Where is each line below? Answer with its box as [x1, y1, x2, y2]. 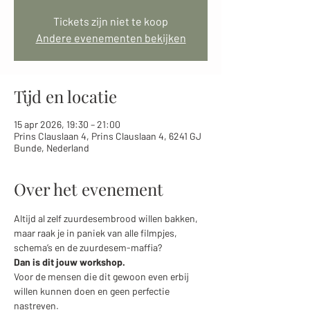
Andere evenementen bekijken [35, 31, 186, 45]
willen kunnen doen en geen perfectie [14, 285, 172, 298]
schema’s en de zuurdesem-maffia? [14, 241, 164, 254]
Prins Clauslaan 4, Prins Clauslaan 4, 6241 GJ [14, 130, 201, 143]
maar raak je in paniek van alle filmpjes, [14, 227, 179, 239]
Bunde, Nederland [14, 142, 89, 154]
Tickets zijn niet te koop [53, 15, 168, 28]
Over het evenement [14, 178, 163, 201]
